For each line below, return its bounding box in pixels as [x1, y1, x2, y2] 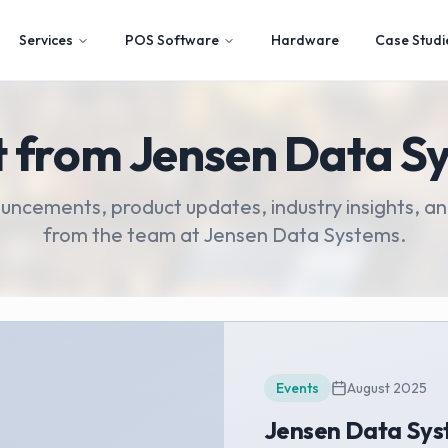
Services [19, 31, 73, 49]
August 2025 [347, 379, 427, 397]
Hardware [271, 31, 339, 49]
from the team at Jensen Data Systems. [42, 222, 406, 247]
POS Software [125, 31, 219, 49]
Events [276, 379, 319, 397]
